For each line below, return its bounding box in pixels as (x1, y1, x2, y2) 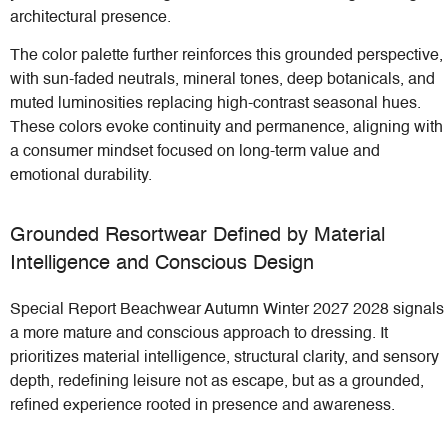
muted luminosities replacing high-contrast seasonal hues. (10, 95, 421, 112)
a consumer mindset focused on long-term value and (10, 143, 380, 160)
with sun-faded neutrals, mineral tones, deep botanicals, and (10, 71, 435, 88)
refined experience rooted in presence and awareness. (10, 398, 395, 415)
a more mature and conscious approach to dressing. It (10, 326, 388, 343)
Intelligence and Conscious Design (10, 254, 314, 275)
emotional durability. (10, 167, 152, 184)
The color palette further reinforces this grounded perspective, (10, 47, 443, 64)
